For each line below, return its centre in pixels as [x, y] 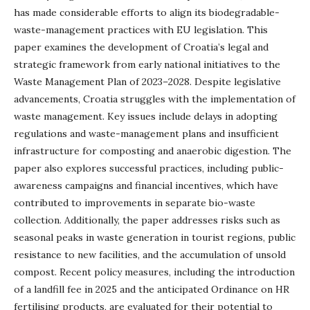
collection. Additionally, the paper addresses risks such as [147, 220]
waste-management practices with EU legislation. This [141, 30]
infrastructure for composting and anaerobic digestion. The [153, 151]
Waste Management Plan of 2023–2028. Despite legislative [147, 82]
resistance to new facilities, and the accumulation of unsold [150, 255]
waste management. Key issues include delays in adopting [146, 116]
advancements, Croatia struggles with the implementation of [155, 99]
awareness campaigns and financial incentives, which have [146, 185]
